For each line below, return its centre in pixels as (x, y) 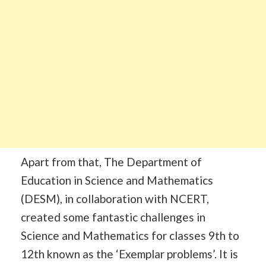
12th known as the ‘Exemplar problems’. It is (129, 254)
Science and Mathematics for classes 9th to (130, 235)
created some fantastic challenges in (113, 217)
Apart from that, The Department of (111, 161)
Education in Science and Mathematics (117, 180)
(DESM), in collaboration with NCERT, (115, 198)
